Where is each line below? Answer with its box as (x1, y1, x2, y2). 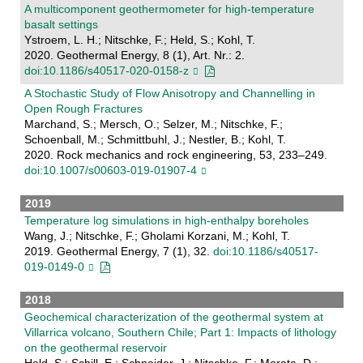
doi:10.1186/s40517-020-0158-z (23, 63, 189, 77)
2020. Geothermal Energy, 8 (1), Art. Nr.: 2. (23, 48, 245, 62)
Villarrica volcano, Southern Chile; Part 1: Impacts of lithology (23, 325, 336, 339)
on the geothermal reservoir (23, 340, 167, 354)
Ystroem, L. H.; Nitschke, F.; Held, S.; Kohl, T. (23, 32, 255, 46)
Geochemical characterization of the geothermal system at (23, 310, 323, 323)
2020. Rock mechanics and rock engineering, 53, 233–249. (23, 147, 327, 161)
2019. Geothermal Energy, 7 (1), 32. (23, 244, 213, 258)
